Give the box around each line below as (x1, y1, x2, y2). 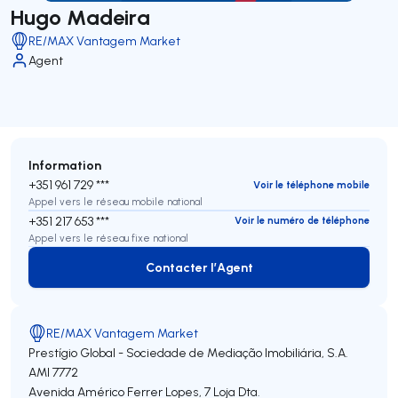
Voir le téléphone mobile (253, 178, 370, 191)
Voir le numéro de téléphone (235, 214, 370, 227)
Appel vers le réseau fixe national (28, 231, 188, 244)
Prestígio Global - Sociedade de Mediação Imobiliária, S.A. (28, 345, 348, 361)
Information (28, 156, 101, 173)
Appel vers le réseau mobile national (28, 195, 203, 208)
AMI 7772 (28, 364, 78, 380)
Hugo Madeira (11, 3, 150, 30)
